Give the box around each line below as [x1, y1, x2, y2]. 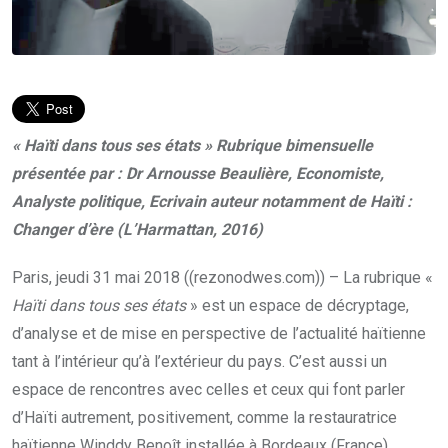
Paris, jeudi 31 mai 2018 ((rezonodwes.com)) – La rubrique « [12, 268, 433, 288]
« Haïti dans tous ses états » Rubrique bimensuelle [12, 136, 373, 156]
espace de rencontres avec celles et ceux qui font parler [12, 380, 405, 400]
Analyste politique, [12, 192, 149, 212]
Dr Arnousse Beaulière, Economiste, [126, 164, 384, 184]
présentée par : [12, 164, 126, 184]
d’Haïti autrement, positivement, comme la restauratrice [12, 408, 397, 428]
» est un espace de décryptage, [186, 296, 409, 316]
